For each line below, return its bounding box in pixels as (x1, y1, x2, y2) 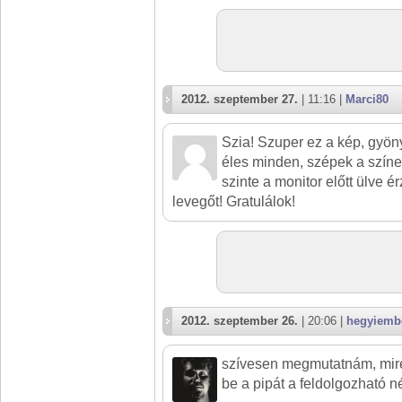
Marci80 (345, 92, 389, 106)
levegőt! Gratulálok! (172, 194, 295, 209)
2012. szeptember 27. (181, 92, 298, 106)
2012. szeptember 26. (181, 314, 298, 328)
